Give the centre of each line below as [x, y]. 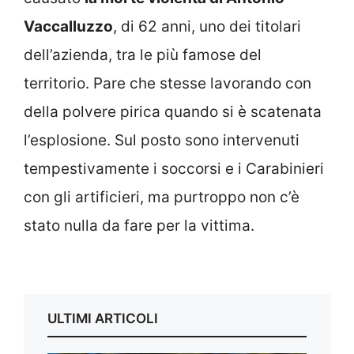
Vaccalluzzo [68, 26]
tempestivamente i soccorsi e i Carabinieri [174, 168]
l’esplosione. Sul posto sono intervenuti [162, 140]
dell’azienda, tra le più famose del [143, 55]
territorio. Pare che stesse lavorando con [168, 83]
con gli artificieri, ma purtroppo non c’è [162, 197]
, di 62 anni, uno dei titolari [207, 26]
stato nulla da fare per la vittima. [139, 225]
